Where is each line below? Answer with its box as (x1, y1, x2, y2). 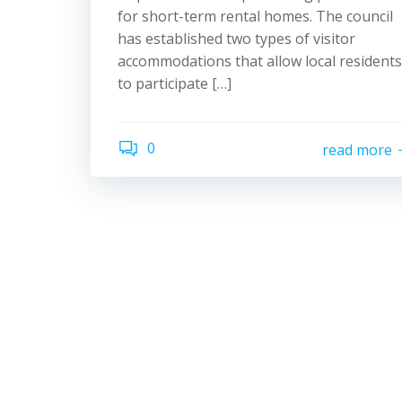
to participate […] (118, 74, 232, 93)
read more (322, 139, 392, 160)
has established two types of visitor (118, 29, 355, 48)
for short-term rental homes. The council (118, 6, 393, 26)
